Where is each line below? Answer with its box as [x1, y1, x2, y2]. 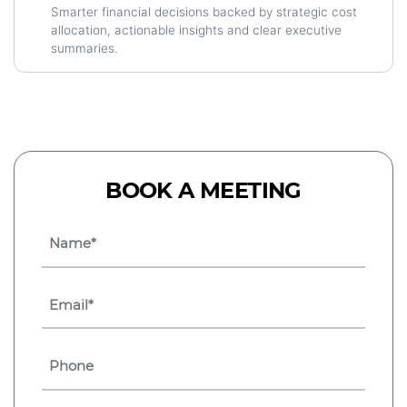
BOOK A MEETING [105, 177, 302, 203]
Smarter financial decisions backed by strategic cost [51, 5, 357, 19]
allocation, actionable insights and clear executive [51, 23, 342, 37]
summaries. [51, 41, 118, 55]
